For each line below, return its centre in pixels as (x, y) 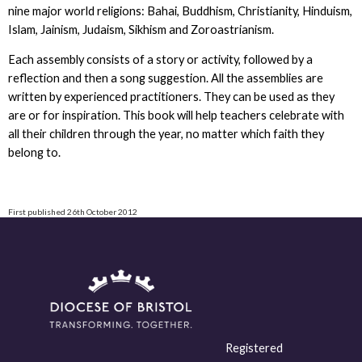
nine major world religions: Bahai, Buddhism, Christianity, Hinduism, (180, 11)
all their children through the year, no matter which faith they (166, 134)
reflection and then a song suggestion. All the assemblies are (165, 78)
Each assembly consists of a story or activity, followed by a (160, 60)
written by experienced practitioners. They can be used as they (171, 97)
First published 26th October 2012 (72, 211)
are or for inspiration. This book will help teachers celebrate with (176, 116)
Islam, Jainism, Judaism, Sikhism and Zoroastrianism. (141, 29)
